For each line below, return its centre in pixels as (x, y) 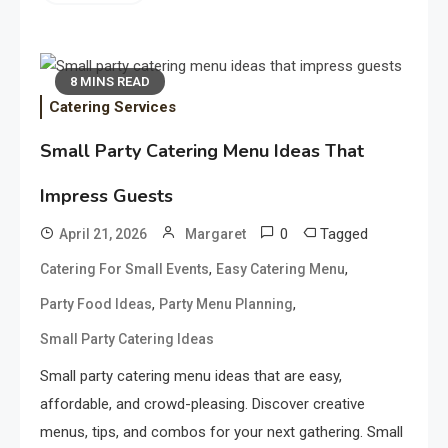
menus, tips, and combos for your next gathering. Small (221, 432)
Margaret (215, 234)
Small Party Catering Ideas (127, 339)
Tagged (344, 234)
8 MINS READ (110, 81)
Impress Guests (106, 196)
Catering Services (112, 107)
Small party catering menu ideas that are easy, (191, 376)
